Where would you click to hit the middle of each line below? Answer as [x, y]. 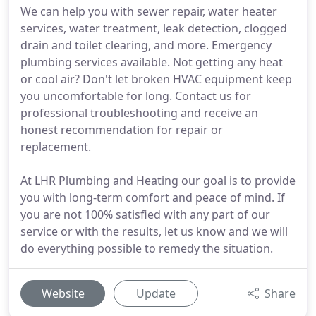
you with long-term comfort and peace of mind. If [153, 197]
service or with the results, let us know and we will [154, 231]
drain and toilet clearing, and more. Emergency [146, 45]
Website [63, 293]
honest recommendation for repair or [122, 130]
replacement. [56, 147]
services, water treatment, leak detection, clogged [154, 28]
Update [156, 293]
